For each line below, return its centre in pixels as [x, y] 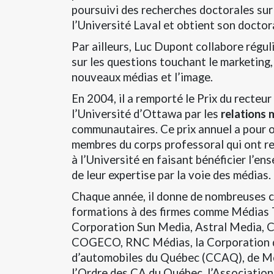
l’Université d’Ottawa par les [146, 113]
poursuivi [96, 9]
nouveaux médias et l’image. [142, 77]
